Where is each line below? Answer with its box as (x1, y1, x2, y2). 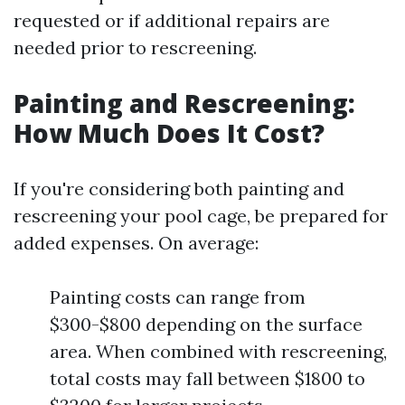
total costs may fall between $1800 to (50, 367, 365, 390)
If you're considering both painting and (14, 177, 344, 200)
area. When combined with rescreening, (50, 340, 387, 363)
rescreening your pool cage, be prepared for (14, 204, 388, 227)
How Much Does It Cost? (14, 116, 325, 150)
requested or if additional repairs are (14, 9, 330, 32)
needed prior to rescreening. (14, 36, 257, 59)
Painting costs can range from (50, 286, 306, 308)
